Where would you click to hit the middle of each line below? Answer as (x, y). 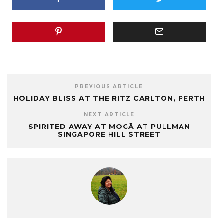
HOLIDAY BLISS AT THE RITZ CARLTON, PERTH (109, 98)
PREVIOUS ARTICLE (109, 86)
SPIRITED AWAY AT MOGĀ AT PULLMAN (109, 126)
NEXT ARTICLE (109, 114)
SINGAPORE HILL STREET (109, 134)
